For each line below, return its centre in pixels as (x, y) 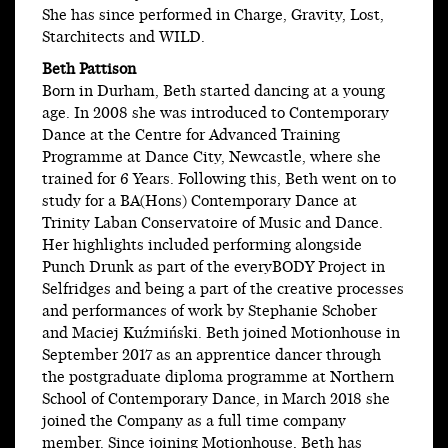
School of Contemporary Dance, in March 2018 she (216, 400)
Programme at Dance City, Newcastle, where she (211, 158)
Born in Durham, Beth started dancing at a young (213, 92)
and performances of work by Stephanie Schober (209, 312)
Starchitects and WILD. (123, 38)
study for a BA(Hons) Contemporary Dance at (199, 202)
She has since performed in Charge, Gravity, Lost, (213, 16)
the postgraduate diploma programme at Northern (218, 378)
